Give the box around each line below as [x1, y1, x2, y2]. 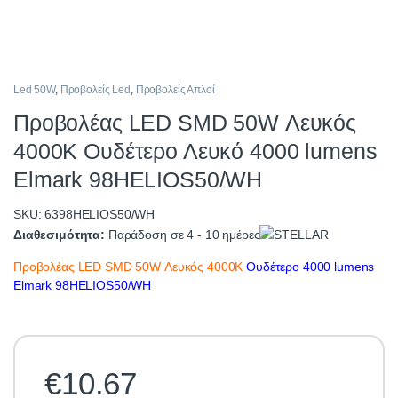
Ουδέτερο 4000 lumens [246, 259, 375, 275]
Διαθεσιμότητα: [13, 227, 108, 242]
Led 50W [13, 83, 56, 96]
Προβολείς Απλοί [135, 83, 215, 96]
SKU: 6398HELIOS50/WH [13, 206, 155, 221]
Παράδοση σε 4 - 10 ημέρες [107, 227, 260, 242]
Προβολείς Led [60, 83, 131, 96]
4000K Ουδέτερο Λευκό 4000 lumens [13, 138, 378, 163]
